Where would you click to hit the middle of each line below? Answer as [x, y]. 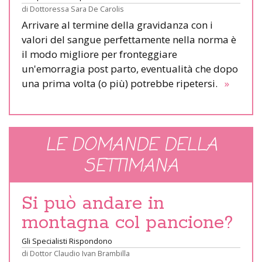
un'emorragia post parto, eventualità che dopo [130, 68]
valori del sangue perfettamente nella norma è [129, 39]
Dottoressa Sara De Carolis [77, 8]
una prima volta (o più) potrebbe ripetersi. [122, 83]
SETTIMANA [131, 166]
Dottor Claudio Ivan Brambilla [80, 253]
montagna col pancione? [127, 223]
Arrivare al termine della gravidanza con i [117, 25]
